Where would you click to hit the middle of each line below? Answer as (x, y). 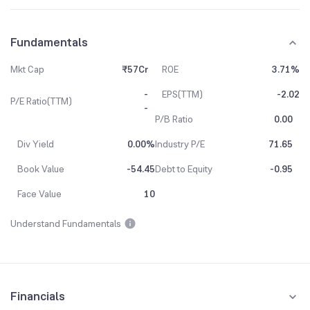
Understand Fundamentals (66, 224)
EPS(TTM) (182, 94)
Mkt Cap (27, 69)
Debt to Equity (184, 169)
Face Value (39, 194)
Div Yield (36, 144)
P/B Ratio (174, 119)
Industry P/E (180, 144)
